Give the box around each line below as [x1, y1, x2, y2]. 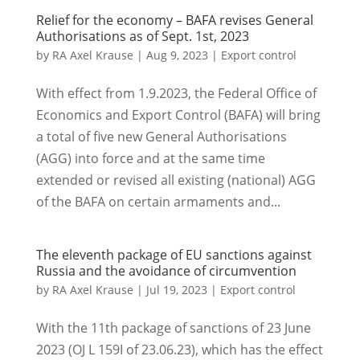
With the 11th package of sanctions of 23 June [35, 319, 311, 337]
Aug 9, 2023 [145, 47, 208, 63]
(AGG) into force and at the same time [35, 149, 265, 167]
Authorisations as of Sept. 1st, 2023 [35, 27, 249, 45]
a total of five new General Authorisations [35, 128, 287, 145]
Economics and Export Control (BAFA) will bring [35, 106, 321, 124]
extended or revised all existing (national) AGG [35, 171, 316, 189]
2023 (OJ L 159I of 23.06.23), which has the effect [35, 341, 323, 358]
